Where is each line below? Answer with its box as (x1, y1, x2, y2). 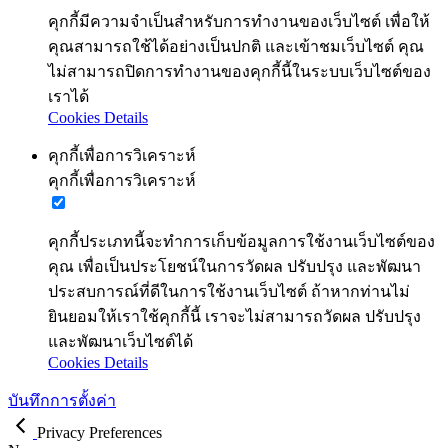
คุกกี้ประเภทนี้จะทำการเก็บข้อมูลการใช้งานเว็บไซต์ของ (48, 233, 435, 251)
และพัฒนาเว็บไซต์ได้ (48, 333, 193, 351)
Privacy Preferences (37, 424, 162, 442)
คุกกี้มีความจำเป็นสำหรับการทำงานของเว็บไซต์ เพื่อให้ (48, 13, 430, 31)
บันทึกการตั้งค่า (8, 392, 116, 410)
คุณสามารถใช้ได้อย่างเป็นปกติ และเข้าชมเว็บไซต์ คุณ (48, 38, 424, 56)
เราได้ (48, 88, 89, 106)
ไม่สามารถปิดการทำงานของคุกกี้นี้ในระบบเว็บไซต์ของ (48, 63, 431, 81)
